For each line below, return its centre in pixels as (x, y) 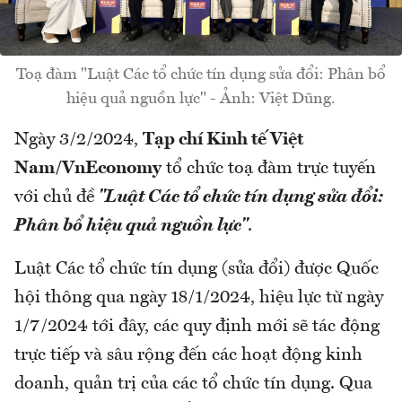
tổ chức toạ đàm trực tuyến (269, 169)
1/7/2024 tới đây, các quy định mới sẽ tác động (197, 327)
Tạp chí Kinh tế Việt (223, 140)
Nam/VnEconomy (88, 169)
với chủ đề (57, 198)
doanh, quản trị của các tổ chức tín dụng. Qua (193, 385)
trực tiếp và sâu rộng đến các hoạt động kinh (188, 356)
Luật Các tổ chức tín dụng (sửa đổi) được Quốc (197, 270)
